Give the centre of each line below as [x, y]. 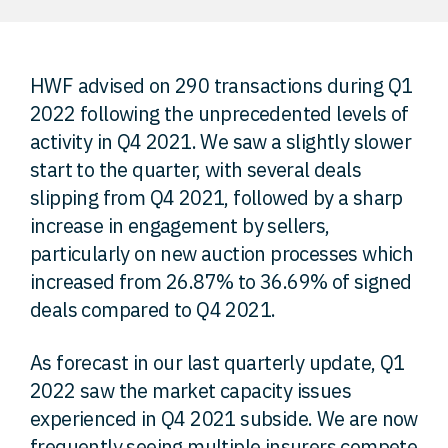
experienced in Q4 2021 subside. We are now [224, 418]
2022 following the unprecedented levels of [219, 113]
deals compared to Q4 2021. [153, 309]
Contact [224, 167]
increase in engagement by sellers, [180, 225]
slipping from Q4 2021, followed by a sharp [216, 197]
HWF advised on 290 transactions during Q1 [221, 85]
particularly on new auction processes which [222, 253]
